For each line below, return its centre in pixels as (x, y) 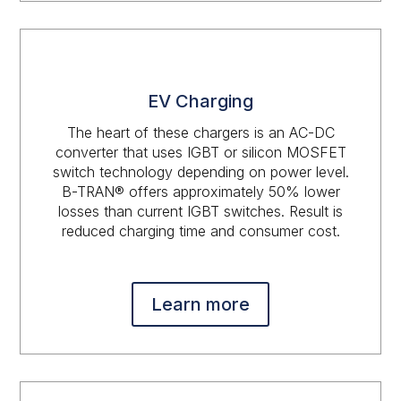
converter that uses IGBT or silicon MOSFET (200, 152)
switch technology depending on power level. (200, 172)
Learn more (200, 304)
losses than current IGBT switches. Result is (200, 211)
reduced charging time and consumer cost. (200, 231)
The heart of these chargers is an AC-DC (200, 132)
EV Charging (200, 101)
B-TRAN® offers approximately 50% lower (200, 192)
